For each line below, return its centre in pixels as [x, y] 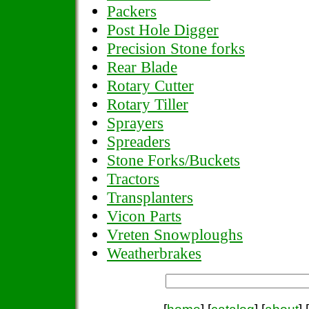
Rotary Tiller [148, 104]
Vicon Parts [144, 216]
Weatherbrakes [154, 253]
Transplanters [150, 197]
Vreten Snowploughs [175, 235]
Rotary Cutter [150, 86]
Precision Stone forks [176, 48]
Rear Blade [142, 67]
